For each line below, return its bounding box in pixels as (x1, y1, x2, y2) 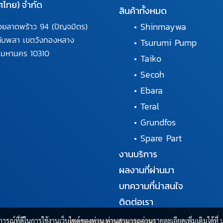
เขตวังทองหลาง (22, 33, 74, 46)
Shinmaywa (140, 19, 186, 33)
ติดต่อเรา (119, 195, 153, 209)
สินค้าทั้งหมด (119, 3, 167, 17)
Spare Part (140, 131, 182, 145)
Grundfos (140, 115, 176, 129)
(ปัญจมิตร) (51, 20, 88, 32)
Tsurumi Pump (140, 35, 197, 49)
